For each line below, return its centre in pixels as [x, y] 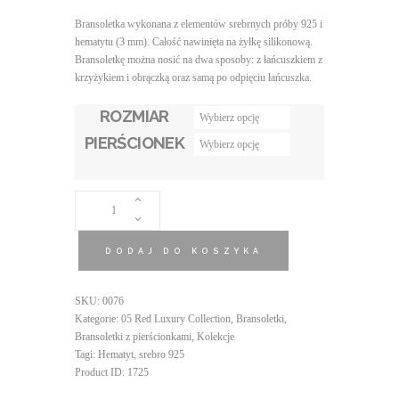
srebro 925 [162, 355]
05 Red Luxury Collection [176, 319]
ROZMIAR [134, 117]
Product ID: [101, 373]
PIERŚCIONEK [134, 143]
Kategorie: [98, 319]
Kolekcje [216, 337]
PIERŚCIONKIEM [137, 253]
